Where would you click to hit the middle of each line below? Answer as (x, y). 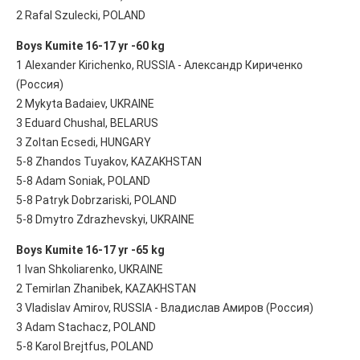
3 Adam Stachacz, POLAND (86, 327)
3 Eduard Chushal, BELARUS (87, 123)
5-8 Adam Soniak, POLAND (83, 180)
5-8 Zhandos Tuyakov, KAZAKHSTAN (109, 161)
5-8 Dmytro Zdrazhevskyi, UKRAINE (105, 219)
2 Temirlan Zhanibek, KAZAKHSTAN (106, 288)
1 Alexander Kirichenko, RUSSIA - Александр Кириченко (160, 65)
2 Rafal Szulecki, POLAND (81, 15)
